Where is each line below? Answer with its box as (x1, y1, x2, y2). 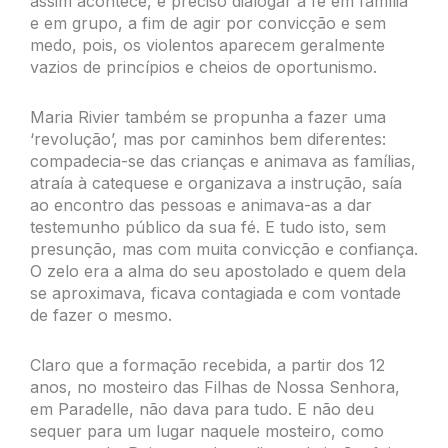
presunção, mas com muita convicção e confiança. (30, 238, 418, 259)
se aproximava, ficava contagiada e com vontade (30, 282, 401, 303)
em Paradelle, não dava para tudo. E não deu (30, 398, 374, 419)
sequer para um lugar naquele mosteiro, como (30, 420, 384, 441)
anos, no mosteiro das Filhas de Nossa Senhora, (30, 376, 400, 397)
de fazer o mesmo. (30, 304, 172, 325)
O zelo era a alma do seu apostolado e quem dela (30, 260, 406, 281)
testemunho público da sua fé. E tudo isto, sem (30, 216, 386, 237)
